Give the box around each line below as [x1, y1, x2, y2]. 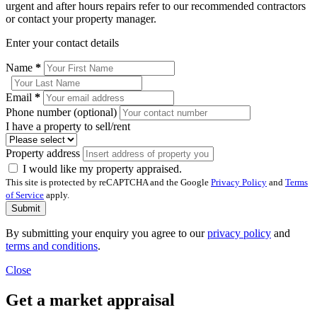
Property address [6, 147, 83, 160]
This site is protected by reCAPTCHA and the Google [6, 177, 211, 188]
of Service [6, 190, 44, 201]
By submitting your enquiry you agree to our [6, 227, 207, 240]
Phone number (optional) [6, 106, 120, 119]
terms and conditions [6, 240, 98, 253]
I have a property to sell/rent [6, 120, 130, 133]
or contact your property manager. [6, 13, 156, 25]
